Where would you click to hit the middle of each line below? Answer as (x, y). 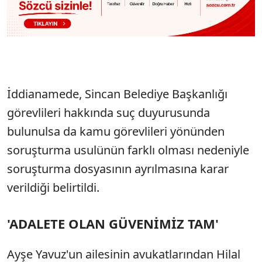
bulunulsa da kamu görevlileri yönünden (116, 132)
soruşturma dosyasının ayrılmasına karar (118, 169)
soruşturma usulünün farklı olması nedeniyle (128, 150)
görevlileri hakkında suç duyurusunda (108, 113)
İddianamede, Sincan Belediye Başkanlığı (117, 94)
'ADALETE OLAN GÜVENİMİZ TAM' (113, 224)
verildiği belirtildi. (53, 188)
